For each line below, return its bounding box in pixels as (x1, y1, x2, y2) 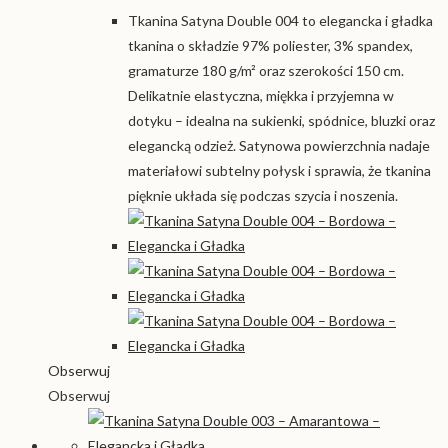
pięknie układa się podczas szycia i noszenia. (128, 186, 398, 204)
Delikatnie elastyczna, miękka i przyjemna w (128, 86, 394, 104)
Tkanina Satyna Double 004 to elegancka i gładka (128, 11, 433, 29)
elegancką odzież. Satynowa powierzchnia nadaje (128, 136, 430, 154)
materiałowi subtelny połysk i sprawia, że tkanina (128, 161, 431, 179)
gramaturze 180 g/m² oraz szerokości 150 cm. (128, 61, 404, 79)
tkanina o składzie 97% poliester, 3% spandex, (128, 36, 413, 54)
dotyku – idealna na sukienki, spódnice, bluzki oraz (128, 111, 435, 129)
